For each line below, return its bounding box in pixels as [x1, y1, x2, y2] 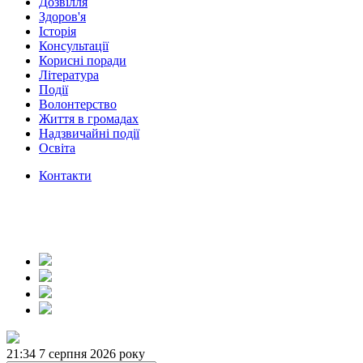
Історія [39, 24, 76, 38]
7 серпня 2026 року [39, 347, 145, 361]
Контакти [39, 169, 92, 182]
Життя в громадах [39, 112, 139, 126]
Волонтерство [39, 97, 117, 111]
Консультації [39, 39, 109, 53]
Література [39, 68, 99, 82]
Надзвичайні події [39, 126, 139, 140]
